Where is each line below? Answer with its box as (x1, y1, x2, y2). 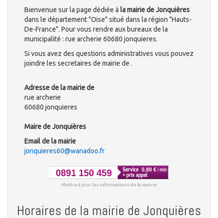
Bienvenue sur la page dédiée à (24, 6, 120, 14)
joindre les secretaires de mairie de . (24, 59, 132, 68)
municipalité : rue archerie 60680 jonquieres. (24, 35, 158, 43)
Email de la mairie (24, 137, 76, 145)
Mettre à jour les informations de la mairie (61, 182, 157, 187)
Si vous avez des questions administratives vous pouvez (24, 50, 194, 58)
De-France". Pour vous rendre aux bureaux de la (24, 25, 168, 34)
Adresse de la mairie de (24, 84, 94, 92)
